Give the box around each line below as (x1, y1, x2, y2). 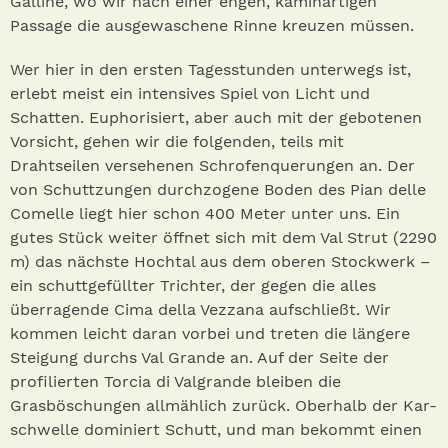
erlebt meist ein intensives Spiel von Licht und (10, 84, 370, 104)
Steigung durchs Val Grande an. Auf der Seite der (10, 348, 389, 368)
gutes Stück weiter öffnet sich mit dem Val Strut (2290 (10, 228, 437, 248)
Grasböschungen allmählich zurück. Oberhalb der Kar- (10, 396, 437, 416)
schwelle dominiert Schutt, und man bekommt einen (10, 420, 422, 440)
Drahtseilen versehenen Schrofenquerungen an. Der (10, 156, 415, 176)
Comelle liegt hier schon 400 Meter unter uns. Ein (10, 204, 400, 224)
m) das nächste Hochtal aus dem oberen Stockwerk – (10, 252, 431, 272)
